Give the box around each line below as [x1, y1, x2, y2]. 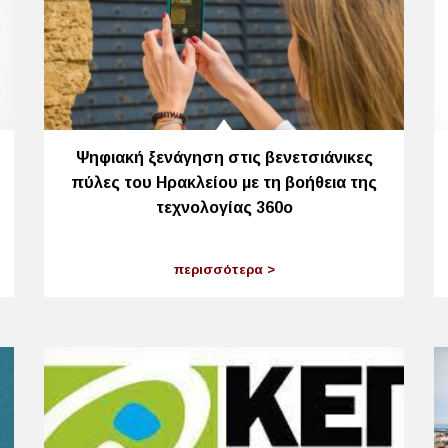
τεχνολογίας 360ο [155, 198, 293, 216]
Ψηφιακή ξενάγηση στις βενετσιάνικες [75, 148, 373, 166]
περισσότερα [173, 262, 267, 278]
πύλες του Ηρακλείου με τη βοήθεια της [71, 173, 377, 191]
